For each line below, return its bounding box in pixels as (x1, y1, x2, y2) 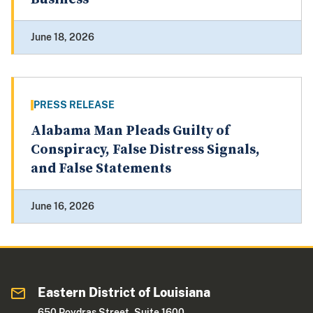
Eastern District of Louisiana (38, 285, 211, 300)
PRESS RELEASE (34, 99, 115, 111)
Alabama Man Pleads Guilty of (31, 122, 230, 140)
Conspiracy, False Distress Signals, (31, 141, 260, 159)
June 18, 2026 (31, 31, 94, 43)
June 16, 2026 (31, 201, 94, 212)
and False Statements (31, 160, 171, 178)
